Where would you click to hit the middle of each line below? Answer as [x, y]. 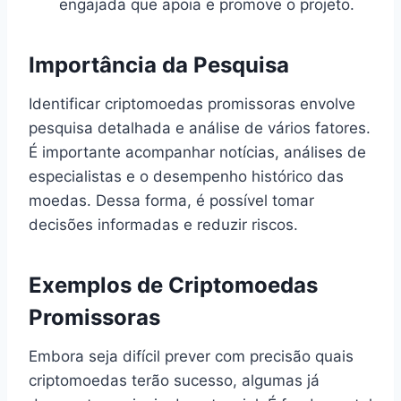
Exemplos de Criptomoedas [173, 285]
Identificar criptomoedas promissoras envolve [192, 103]
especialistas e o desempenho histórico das [186, 176]
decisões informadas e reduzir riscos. [163, 224]
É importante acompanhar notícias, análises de [197, 152]
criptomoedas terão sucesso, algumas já [174, 380]
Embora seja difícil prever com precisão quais [191, 356]
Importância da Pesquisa [159, 64]
